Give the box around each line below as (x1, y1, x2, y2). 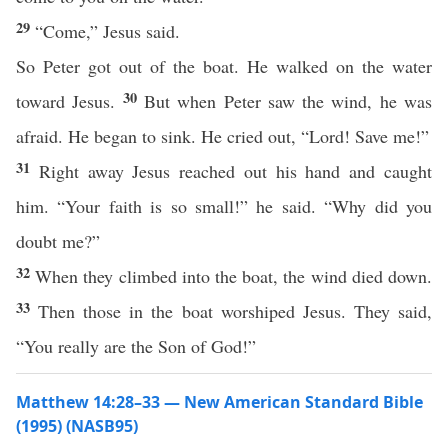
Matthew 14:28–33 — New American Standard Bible (16, 391, 423, 413)
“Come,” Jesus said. (35, 19, 180, 43)
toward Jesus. (16, 89, 123, 113)
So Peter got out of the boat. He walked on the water (16, 54, 432, 78)
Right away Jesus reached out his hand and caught (38, 159, 433, 183)
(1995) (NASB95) (16, 415, 138, 437)
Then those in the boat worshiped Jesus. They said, (38, 299, 433, 323)
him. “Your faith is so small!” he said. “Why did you (16, 194, 432, 218)
